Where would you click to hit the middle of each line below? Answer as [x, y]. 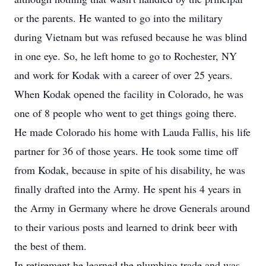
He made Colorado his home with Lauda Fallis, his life [132, 132]
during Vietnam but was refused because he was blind [131, 37]
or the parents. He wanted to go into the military [118, 18]
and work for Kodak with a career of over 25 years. [123, 75]
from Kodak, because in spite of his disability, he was [130, 170]
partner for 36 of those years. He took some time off [126, 151]
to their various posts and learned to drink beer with [126, 227]
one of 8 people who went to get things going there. [126, 113]
